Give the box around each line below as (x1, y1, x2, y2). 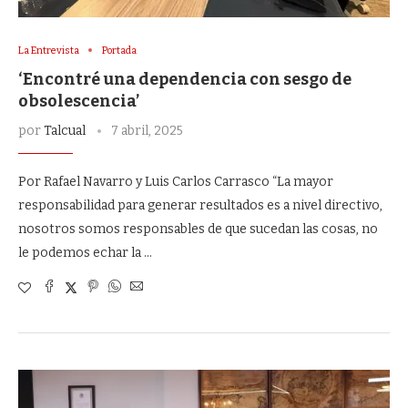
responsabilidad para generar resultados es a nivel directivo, (18, 197, 382, 213)
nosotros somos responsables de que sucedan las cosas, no (18, 220, 378, 237)
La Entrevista (18, 44, 79, 56)
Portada (102, 44, 137, 56)
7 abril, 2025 (111, 122, 183, 138)
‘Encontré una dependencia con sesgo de (18, 68, 352, 89)
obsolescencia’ (18, 90, 139, 111)
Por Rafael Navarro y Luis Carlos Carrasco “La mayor (18, 173, 333, 189)
